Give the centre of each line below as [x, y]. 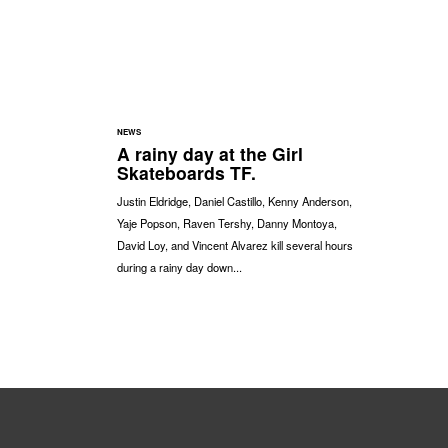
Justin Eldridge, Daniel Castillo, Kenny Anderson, [234, 200]
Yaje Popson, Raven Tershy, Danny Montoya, [227, 222]
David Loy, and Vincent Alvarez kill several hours [235, 244]
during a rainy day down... [179, 266]
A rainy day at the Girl [210, 153]
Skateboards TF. [186, 172]
